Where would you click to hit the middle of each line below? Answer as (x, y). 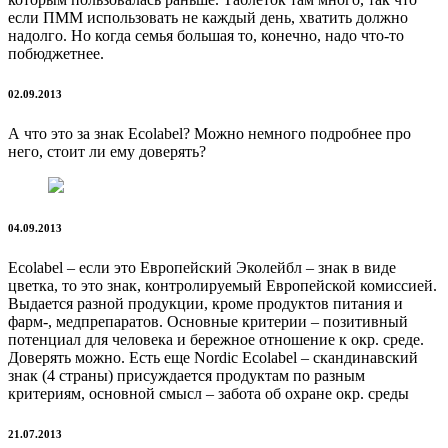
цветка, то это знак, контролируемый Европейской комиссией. (222, 286)
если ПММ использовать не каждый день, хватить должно (208, 18)
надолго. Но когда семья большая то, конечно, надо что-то (206, 36)
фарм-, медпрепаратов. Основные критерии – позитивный (208, 322)
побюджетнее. (56, 54)
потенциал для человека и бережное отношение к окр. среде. (216, 340)
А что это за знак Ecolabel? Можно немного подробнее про (209, 134)
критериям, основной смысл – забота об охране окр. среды (208, 394)
